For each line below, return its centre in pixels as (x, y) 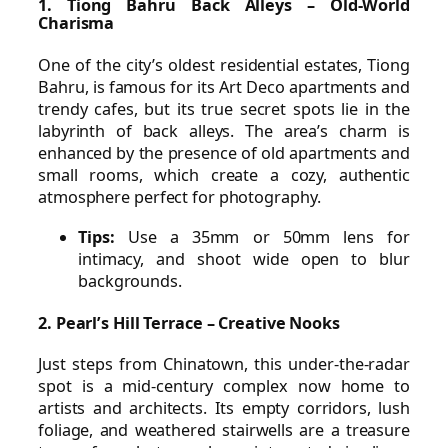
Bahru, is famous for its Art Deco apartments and (224, 86)
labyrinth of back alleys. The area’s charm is (224, 130)
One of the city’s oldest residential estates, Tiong (224, 64)
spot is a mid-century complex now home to (224, 386)
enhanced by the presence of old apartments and (224, 152)
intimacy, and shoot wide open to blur (244, 259)
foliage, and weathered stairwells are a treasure (224, 430)
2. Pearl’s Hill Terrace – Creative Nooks (189, 322)
